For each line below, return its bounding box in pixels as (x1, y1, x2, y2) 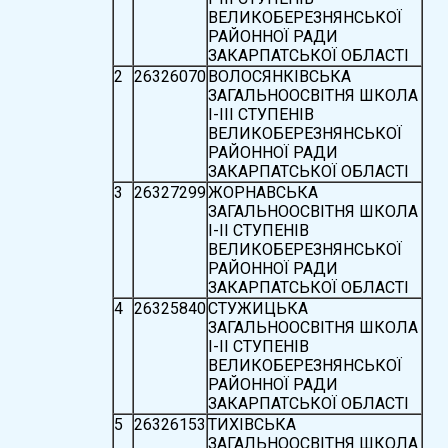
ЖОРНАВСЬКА (207, 182, 318, 202)
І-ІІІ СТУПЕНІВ (207, 104, 314, 124)
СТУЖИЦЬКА (207, 298, 308, 318)
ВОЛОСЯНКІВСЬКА (207, 66, 351, 86)
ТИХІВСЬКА (207, 414, 296, 434)
